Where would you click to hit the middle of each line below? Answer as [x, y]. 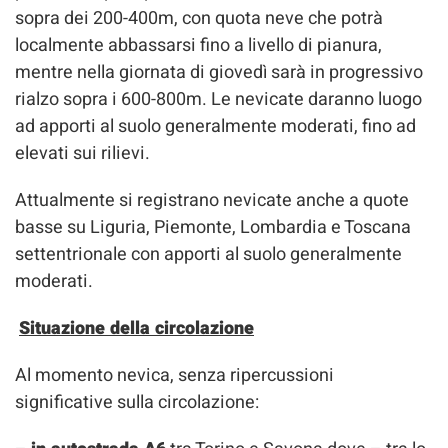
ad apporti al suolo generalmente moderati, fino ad [215, 126]
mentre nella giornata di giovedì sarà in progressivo [219, 72]
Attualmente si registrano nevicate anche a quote [212, 200]
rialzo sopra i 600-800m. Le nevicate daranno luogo [218, 99]
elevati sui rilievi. [82, 153]
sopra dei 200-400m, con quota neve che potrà [199, 18]
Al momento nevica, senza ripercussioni [174, 375]
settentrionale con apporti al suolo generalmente [208, 254]
